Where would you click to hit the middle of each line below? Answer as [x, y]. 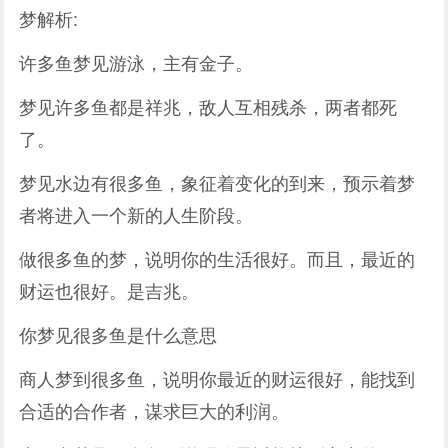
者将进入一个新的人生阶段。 [136, 216]
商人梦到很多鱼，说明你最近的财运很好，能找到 [217, 380]
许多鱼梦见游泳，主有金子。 [136, 64]
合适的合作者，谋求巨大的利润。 [154, 412]
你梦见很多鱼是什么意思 [118, 336]
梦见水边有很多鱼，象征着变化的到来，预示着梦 [217, 184]
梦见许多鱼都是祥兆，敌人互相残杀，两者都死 [208, 108]
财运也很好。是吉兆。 [109, 292]
